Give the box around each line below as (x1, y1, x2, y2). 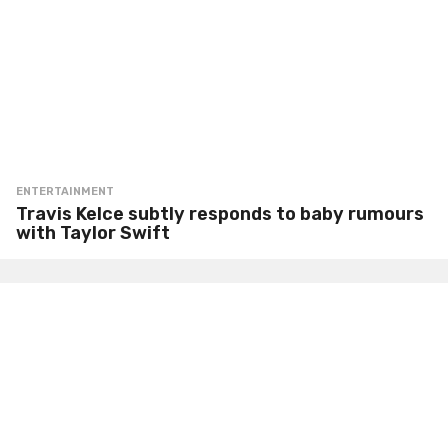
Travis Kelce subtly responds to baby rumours (16, 202, 424, 225)
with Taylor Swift (16, 221, 170, 244)
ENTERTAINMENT (16, 184, 114, 198)
